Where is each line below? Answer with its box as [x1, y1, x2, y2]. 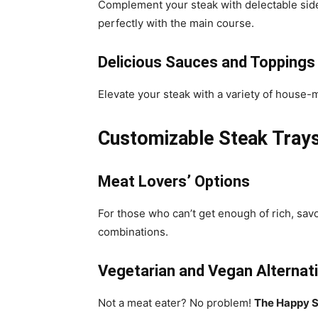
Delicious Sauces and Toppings [98, 53, 315, 72]
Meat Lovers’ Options [98, 172, 250, 191]
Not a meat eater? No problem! [98, 296, 254, 310]
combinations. [98, 225, 168, 239]
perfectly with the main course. [98, 16, 254, 31]
